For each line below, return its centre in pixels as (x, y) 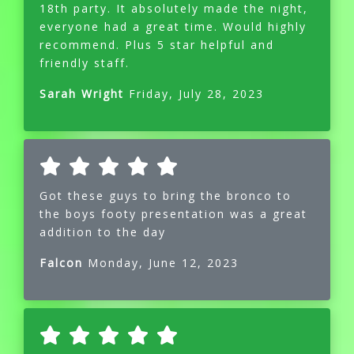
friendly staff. (85, 63)
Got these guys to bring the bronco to (166, 196)
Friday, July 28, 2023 (196, 94)
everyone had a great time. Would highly (173, 27)
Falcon (61, 263)
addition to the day (103, 232)
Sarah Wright (84, 94)
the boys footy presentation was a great (173, 214)
